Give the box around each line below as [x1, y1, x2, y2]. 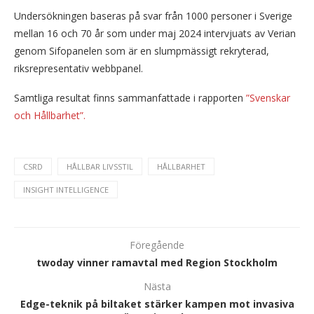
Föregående [130, 238, 184, 252]
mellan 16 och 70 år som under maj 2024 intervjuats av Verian [14, 27, 296, 41]
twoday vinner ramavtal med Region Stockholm [36, 256, 278, 270]
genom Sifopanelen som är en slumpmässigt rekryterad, [14, 44, 269, 58]
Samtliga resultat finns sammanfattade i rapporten [14, 91, 246, 105]
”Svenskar [246, 91, 290, 105]
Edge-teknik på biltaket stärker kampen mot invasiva [20, 297, 294, 311]
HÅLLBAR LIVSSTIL [67, 161, 133, 172]
